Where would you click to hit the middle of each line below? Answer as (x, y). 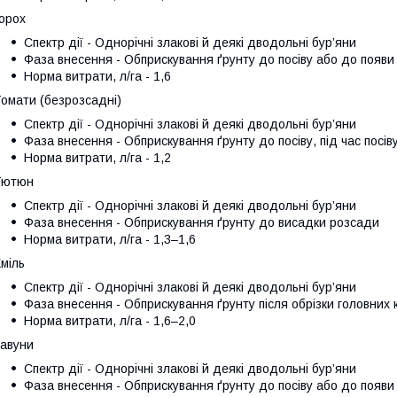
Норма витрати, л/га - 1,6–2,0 (110, 320)
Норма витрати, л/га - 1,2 (97, 157)
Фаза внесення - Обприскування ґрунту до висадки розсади (202, 222)
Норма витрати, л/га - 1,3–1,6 (110, 239)
